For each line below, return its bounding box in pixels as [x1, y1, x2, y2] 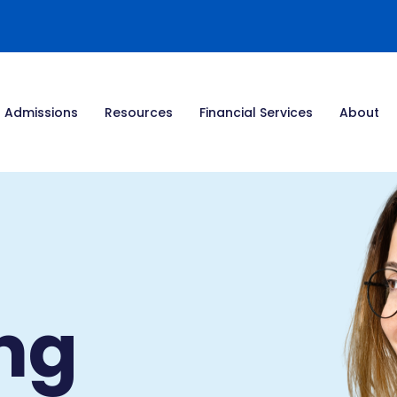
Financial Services [198, 103, 313, 121]
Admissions [4, 103, 78, 121]
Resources [104, 103, 173, 121]
